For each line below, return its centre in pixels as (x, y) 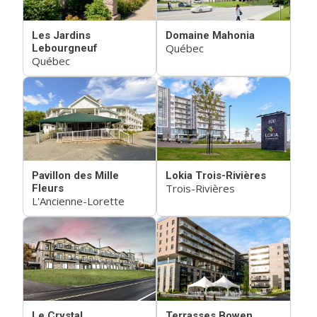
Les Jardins (61, 35)
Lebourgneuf (65, 48)
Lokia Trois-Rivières (216, 175)
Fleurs (48, 188)
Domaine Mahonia (211, 35)
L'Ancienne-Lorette (78, 201)
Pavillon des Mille (75, 175)
